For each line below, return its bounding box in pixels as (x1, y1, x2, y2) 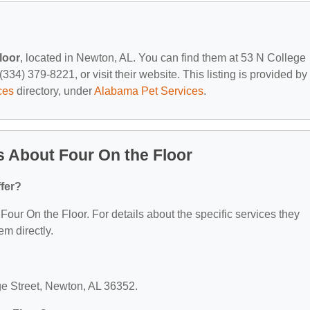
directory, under (14, 84, 94, 97)
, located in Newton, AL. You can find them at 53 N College (20, 51, 306, 64)
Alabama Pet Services (94, 84, 203, 97)
